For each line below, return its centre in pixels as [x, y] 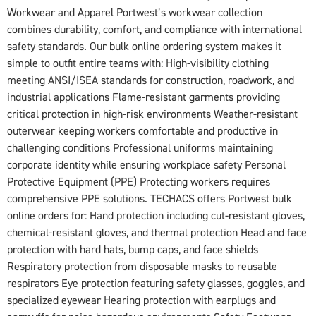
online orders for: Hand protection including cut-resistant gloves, [156, 215]
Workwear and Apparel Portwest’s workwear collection [135, 12]
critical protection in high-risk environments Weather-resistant [152, 114]
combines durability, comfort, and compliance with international [154, 29]
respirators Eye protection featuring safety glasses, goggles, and [156, 283]
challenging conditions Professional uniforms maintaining [140, 148]
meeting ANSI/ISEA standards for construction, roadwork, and [151, 80]
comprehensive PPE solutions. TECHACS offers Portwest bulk [150, 199]
